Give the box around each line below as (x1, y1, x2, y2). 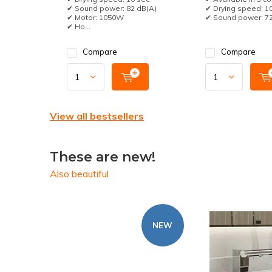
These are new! (50, 149, 155, 165)
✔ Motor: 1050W (67, 13, 124, 22)
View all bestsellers (50, 110, 144, 122)
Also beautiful (50, 168, 109, 180)
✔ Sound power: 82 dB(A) (67, 4, 157, 13)
